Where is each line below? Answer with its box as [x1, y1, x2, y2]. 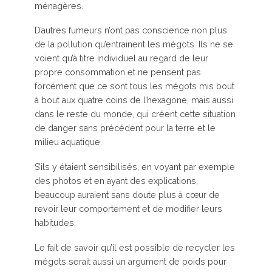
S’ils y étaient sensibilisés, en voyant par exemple [34, 162, 235, 172]
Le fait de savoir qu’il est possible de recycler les [34, 243, 235, 253]
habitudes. [34, 218, 76, 228]
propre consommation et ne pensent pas [34, 67, 201, 78]
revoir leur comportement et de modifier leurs [34, 204, 222, 214]
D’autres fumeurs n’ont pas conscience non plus [34, 25, 227, 36]
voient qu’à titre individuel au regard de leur [34, 53, 208, 64]
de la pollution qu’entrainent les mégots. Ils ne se [34, 39, 233, 50]
